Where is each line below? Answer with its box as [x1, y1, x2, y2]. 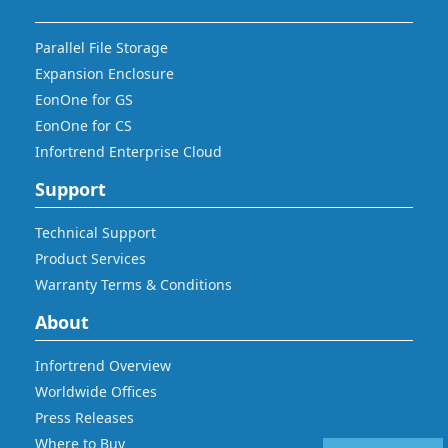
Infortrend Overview [35, 356, 171, 376]
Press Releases [35, 408, 134, 428]
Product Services [35, 249, 146, 269]
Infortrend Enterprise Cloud [35, 142, 222, 162]
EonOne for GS [35, 90, 133, 110]
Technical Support [35, 223, 156, 243]
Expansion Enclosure [35, 64, 174, 84]
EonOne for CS [35, 116, 132, 136]
